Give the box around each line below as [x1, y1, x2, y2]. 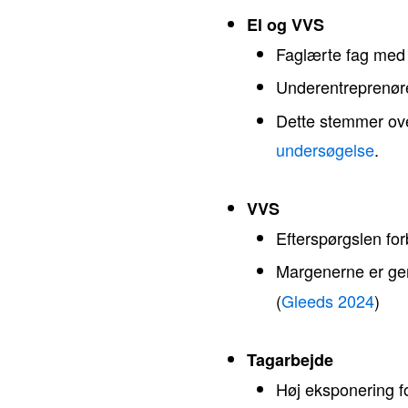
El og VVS [247, 13, 324, 36]
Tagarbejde [247, 348, 333, 372]
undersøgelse [276, 138, 374, 161]
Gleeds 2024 [281, 289, 374, 312]
